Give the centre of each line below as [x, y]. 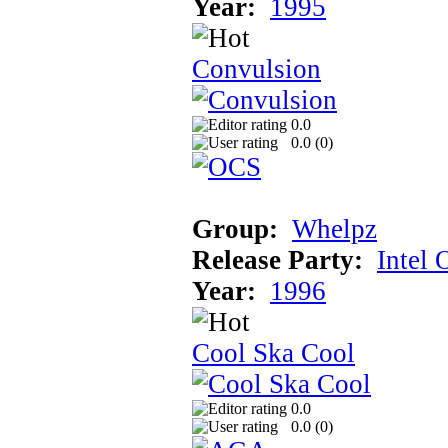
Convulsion [256, 68]
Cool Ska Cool [273, 352]
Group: [235, 228]
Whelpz [334, 228]
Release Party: [277, 259]
